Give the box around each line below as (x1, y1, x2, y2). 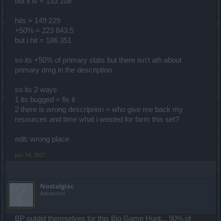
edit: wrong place (15, 135, 69, 143)
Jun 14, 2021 (15, 150, 45, 158)
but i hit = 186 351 (15, 36, 72, 44)
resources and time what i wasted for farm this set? (15, 115, 179, 123)
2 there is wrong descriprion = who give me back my (15, 105, 183, 113)
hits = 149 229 (15, 16, 60, 25)
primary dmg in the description (15, 66, 112, 74)
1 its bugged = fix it (15, 95, 75, 104)
